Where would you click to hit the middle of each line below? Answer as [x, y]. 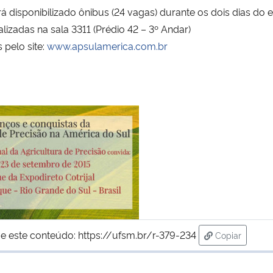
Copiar [228, 235]
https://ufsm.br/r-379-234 [137, 234]
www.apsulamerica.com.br [107, 45]
